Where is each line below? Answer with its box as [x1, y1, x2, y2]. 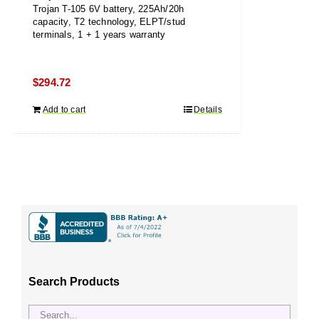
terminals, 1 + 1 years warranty [33, 29, 166, 40]
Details [194, 105, 222, 115]
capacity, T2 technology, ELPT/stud [33, 16, 186, 27]
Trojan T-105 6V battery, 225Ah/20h [33, 4, 184, 14]
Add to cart [43, 105, 86, 115]
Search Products [28, 275, 120, 288]
